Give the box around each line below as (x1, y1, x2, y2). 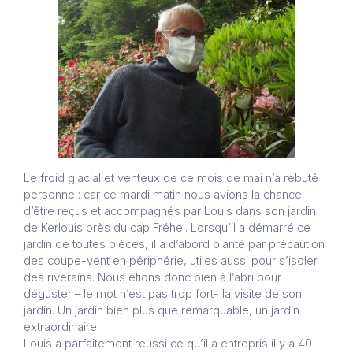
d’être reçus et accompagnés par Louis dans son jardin (24, 203, 316, 218)
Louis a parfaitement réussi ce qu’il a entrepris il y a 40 (24, 336, 312, 351)
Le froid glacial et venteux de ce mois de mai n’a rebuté (24, 170, 318, 185)
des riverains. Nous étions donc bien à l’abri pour (24, 269, 281, 284)
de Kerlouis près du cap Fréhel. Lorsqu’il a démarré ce (24, 220, 310, 235)
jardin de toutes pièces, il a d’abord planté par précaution (24, 236, 325, 251)
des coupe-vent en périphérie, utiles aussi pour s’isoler (24, 253, 318, 268)
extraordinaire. (24, 319, 99, 334)
